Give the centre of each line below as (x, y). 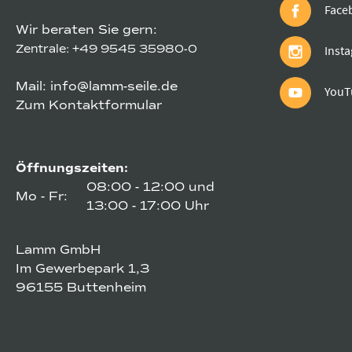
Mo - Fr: (42, 197)
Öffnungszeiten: (72, 169)
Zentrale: (44, 49)
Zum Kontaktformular (89, 106)
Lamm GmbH (58, 250)
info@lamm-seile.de (114, 87)
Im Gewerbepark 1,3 (82, 269)
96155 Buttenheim (81, 288)
